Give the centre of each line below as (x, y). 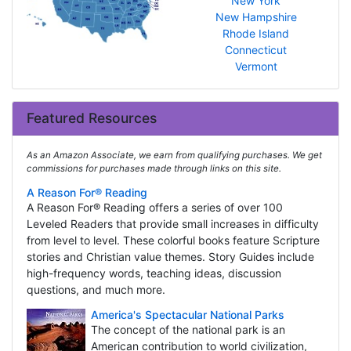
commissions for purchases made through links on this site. (154, 169)
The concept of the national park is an (188, 330)
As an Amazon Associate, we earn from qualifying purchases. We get (174, 156)
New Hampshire (256, 17)
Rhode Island (256, 34)
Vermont (256, 67)
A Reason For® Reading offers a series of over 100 (154, 208)
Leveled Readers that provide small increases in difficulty (172, 224)
